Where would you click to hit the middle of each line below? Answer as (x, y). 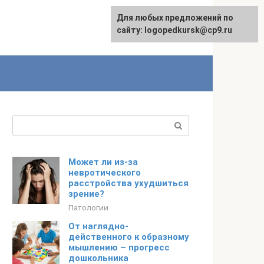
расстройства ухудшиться (128, 183)
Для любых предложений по (175, 18)
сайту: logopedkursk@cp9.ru (174, 30)
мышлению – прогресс (119, 247)
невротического (105, 173)
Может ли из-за (103, 162)
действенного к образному (129, 237)
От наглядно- (98, 226)
